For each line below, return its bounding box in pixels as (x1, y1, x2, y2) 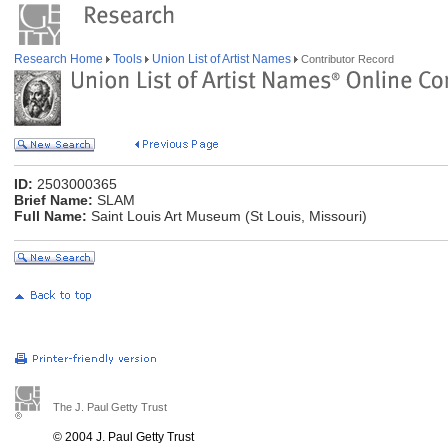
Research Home (14, 52, 106, 66)
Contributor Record (298, 53, 394, 65)
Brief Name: (14, 192, 93, 208)
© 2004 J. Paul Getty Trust (53, 430, 194, 444)
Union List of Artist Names (149, 52, 294, 66)
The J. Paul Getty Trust (53, 401, 167, 413)
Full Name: (14, 208, 87, 224)
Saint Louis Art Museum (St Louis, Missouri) (87, 208, 367, 224)
